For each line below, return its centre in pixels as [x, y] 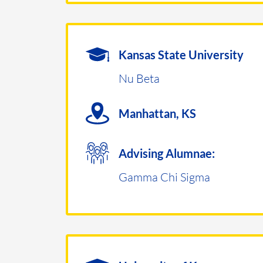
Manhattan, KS [157, 113]
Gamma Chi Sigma [164, 177]
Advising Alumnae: [167, 153]
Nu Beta [139, 78]
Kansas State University [181, 55]
